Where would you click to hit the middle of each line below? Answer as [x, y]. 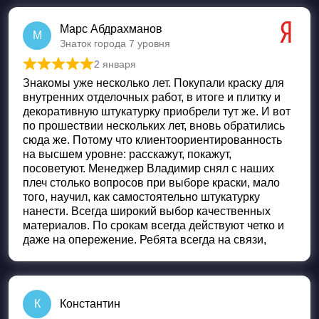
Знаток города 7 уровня [115, 43]
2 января [115, 64]
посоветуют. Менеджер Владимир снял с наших [148, 168]
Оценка [79, 72]
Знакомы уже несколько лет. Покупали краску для [153, 83]
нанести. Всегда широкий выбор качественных [147, 211]
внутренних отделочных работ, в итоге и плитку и [152, 97]
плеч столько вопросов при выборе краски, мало [151, 182]
